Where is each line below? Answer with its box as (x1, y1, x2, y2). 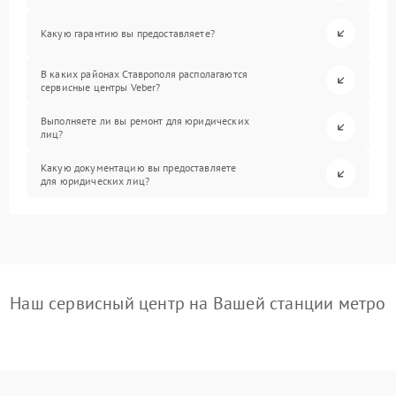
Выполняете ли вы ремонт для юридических (41, 113, 249, 127)
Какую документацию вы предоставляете (41, 160, 237, 174)
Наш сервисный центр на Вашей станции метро (10, 292, 386, 315)
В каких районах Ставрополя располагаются (41, 66, 247, 80)
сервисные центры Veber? (41, 80, 161, 94)
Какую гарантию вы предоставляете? (41, 27, 215, 40)
